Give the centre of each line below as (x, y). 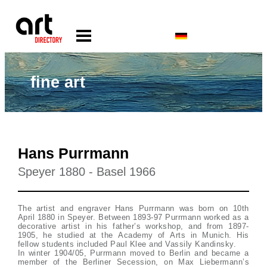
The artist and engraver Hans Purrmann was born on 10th (133, 208)
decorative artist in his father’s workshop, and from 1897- (133, 226)
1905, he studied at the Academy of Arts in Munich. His (133, 235)
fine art (58, 82)
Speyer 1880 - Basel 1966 (86, 172)
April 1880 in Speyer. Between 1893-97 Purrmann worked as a (133, 217)
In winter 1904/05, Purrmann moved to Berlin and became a (133, 253)
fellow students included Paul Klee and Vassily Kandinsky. (127, 244)
